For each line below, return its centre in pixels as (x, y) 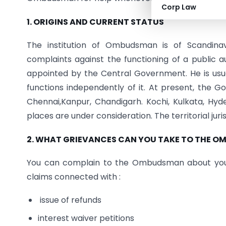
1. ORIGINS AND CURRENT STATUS (95, 22)
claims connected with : (74, 177)
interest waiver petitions (86, 218)
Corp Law (179, 7)
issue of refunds (70, 200)
